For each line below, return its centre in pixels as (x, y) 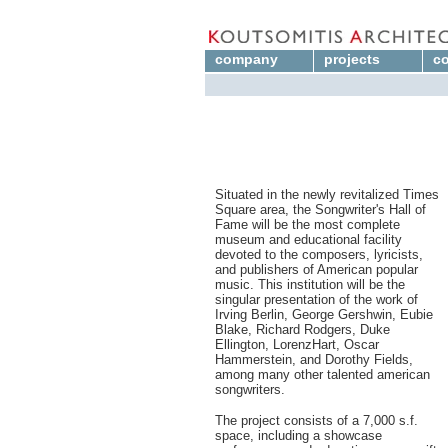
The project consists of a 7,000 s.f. (316, 420)
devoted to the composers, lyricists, (319, 254)
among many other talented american (322, 374)
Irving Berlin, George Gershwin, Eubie (324, 314)
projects (352, 59)
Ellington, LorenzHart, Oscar (297, 344)
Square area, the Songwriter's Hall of (320, 209)
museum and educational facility (308, 239)
